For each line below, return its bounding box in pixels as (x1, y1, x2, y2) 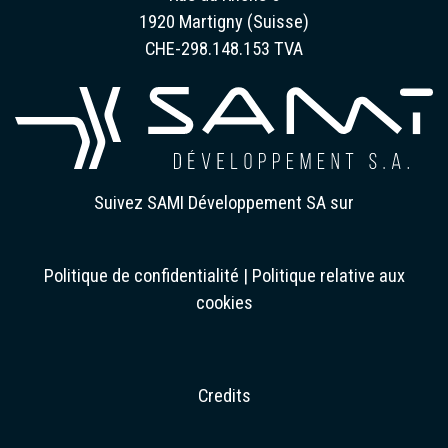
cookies (195, 291, 253, 313)
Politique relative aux (251, 264, 405, 286)
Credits (197, 384, 251, 406)
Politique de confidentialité (43, 264, 239, 286)
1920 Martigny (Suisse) (139, 11, 309, 32)
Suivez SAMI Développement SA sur (94, 191, 354, 213)
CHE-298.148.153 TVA (145, 38, 303, 59)
